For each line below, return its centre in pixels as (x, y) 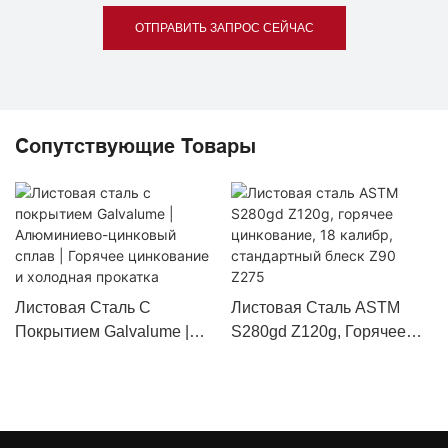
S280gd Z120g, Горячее (318, 332)
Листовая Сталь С (83, 308)
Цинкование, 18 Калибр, (320, 356)
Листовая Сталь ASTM (315, 308)
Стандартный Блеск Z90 (321, 380)
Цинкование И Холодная (107, 404)
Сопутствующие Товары (135, 145)
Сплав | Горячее (75, 380)
